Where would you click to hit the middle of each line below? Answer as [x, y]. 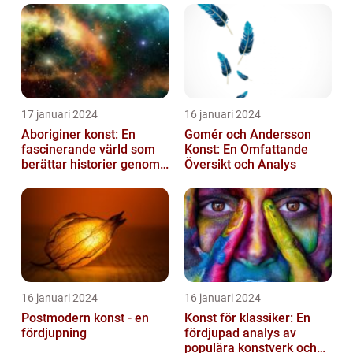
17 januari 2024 [59, 115]
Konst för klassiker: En [247, 318]
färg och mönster [70, 180]
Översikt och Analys [240, 165]
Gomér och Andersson [248, 135]
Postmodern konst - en [85, 318]
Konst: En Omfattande [246, 150]
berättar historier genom [91, 165]
